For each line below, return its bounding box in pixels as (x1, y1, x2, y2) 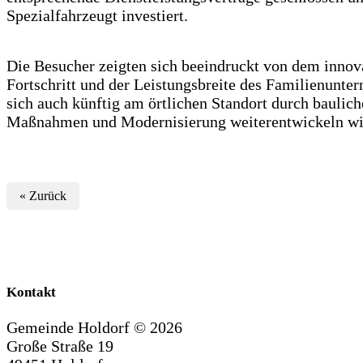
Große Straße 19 (6, 336, 113, 355)
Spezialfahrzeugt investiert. (6, 6, 188, 24)
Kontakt (6, 284, 56, 300)
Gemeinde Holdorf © (6, 318, 150, 336)
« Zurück (19, 188, 66, 203)
